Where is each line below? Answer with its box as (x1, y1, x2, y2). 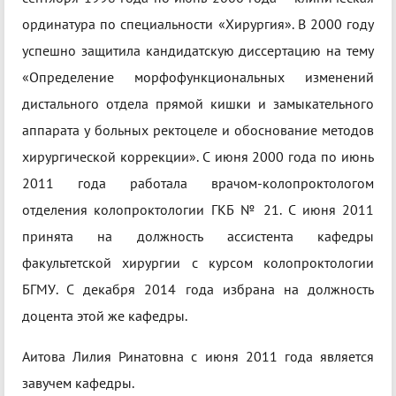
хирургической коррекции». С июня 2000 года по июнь (22, 148, 374, 166)
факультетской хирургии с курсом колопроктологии (22, 254, 374, 272)
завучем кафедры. (22, 374, 134, 392)
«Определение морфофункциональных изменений (22, 68, 374, 87)
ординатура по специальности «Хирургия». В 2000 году (22, 15, 374, 34)
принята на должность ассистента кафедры (22, 227, 374, 246)
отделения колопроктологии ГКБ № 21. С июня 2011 (22, 201, 374, 219)
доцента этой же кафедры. (22, 307, 187, 325)
